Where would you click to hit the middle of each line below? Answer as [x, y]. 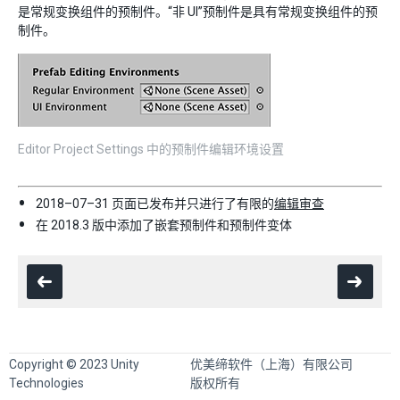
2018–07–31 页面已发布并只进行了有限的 [155, 203]
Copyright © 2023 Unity [74, 364]
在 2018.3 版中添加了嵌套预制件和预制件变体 [164, 225]
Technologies [46, 383]
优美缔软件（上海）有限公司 [272, 364]
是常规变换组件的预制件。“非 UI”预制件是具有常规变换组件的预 [198, 11]
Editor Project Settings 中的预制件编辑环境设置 [151, 149]
